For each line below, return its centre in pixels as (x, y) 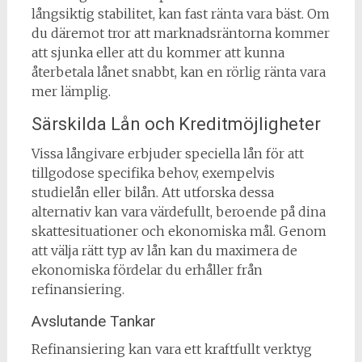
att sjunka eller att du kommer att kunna (158, 52)
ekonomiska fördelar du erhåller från (147, 269)
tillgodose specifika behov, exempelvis (153, 173)
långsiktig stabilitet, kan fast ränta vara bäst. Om (180, 13)
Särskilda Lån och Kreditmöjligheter (176, 124)
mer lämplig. (71, 91)
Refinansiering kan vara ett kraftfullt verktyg (171, 349)
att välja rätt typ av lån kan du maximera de (164, 250)
